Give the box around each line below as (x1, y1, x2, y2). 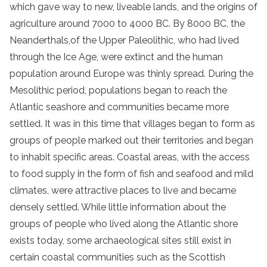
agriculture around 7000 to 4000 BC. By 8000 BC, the (10, 17, 245, 29)
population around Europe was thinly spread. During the (10, 67, 253, 79)
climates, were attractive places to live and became (10, 184, 236, 196)
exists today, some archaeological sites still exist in (10, 234, 231, 246)
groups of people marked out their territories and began (10, 134, 253, 146)
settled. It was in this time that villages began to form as (10, 117, 255, 129)
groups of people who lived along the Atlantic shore (10, 218, 238, 229)
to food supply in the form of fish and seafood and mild (10, 167, 253, 179)
